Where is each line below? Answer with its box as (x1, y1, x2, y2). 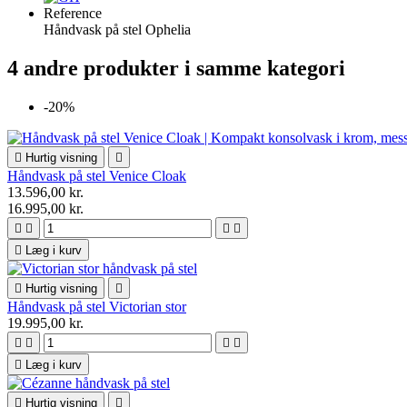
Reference (44, 5, 102, 22)
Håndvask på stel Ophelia (44, 22, 191, 38)
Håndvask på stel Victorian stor (7, 299, 186, 315)
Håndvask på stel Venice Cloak (7, 168, 186, 184)
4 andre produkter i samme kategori (7, 56, 345, 81)
